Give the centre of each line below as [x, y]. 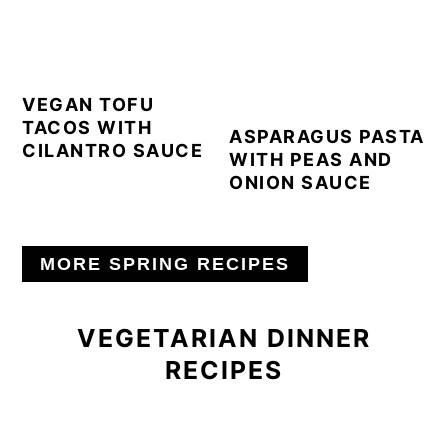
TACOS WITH [87, 127]
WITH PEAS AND [311, 159]
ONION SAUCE [300, 182]
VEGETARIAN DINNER [224, 337]
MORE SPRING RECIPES [165, 263]
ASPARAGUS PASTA [327, 136]
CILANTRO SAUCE [113, 150]
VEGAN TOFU [88, 104]
